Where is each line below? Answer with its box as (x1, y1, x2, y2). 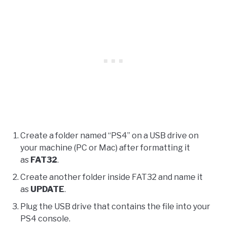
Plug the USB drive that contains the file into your (20, 201, 210, 211)
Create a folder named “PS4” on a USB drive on (20, 130, 199, 140)
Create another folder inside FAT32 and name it (20, 172, 203, 182)
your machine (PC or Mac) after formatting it (20, 142, 190, 153)
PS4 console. (20, 213, 70, 223)
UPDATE (30, 184, 64, 194)
